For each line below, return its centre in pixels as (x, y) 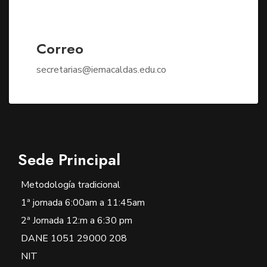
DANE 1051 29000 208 (74, 239)
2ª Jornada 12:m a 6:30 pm (77, 221)
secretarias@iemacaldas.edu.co (101, 70)
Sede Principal (69, 160)
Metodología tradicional (71, 185)
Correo (60, 49)
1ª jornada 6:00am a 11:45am (83, 203)
